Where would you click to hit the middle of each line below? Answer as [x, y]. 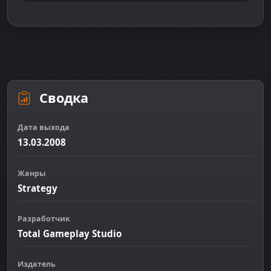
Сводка [62, 98]
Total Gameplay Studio [70, 233]
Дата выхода [44, 128]
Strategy [38, 188]
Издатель [37, 264]
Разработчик [44, 218]
